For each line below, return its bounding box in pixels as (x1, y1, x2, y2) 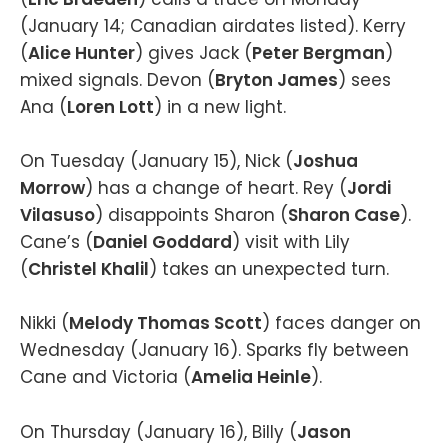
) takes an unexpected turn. (149, 257, 389, 282)
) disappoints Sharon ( (95, 203, 288, 228)
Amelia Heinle (191, 365, 311, 390)
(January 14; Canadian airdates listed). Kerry (20, 14, 406, 38)
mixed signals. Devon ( (20, 68, 215, 92)
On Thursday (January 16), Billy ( (20, 419, 297, 444)
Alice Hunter (28, 41, 135, 65)
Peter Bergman (252, 41, 385, 65)
